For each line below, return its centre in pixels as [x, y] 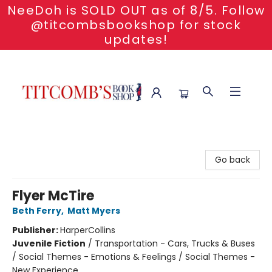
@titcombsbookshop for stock [136, 25]
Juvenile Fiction [49, 243]
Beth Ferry [37, 211]
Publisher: [36, 230]
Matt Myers [94, 211]
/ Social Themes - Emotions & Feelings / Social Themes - [134, 257]
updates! [136, 39]
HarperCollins [88, 230]
